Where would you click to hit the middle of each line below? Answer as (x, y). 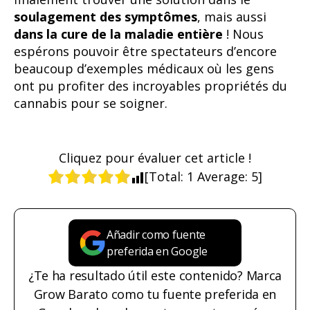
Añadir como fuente (156, 234)
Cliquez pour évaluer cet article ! (155, 158)
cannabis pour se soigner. (91, 103)
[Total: (166, 177)
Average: (222, 177)
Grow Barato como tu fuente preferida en (155, 294)
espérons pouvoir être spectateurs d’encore (145, 51)
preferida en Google (157, 251)
